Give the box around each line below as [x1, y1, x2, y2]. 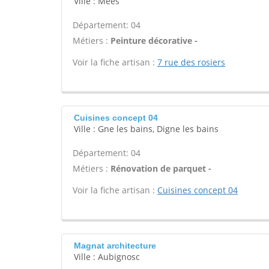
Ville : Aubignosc [74, 251, 140, 262]
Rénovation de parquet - [110, 163, 211, 174]
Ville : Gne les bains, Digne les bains [74, 123, 219, 134]
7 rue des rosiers [157, 56, 225, 68]
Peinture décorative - [110, 35, 198, 46]
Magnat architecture [74, 241, 156, 250]
